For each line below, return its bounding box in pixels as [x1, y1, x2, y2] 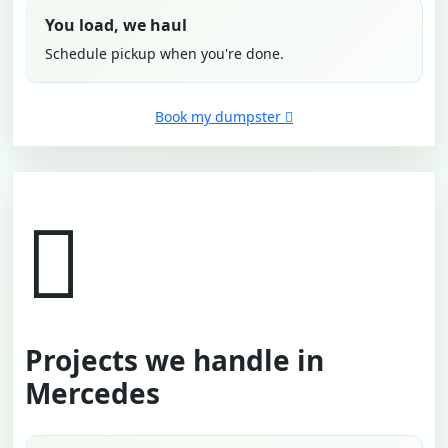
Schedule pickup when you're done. [45, 43, 284, 63]
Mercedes [25, 373, 160, 412]
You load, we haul [45, 13, 187, 36]
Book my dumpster [155, 106, 281, 126]
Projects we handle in [25, 340, 324, 379]
